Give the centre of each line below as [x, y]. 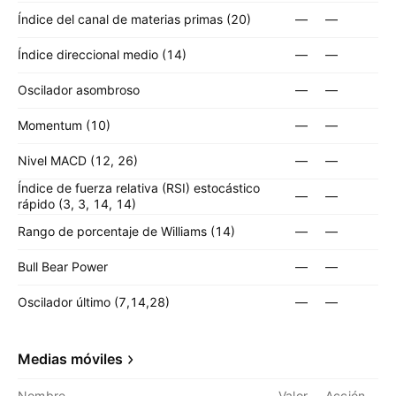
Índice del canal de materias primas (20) [134, 19]
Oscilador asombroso [79, 90]
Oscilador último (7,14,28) [94, 302]
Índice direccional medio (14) [102, 54]
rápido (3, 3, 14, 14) [77, 204]
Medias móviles [70, 359]
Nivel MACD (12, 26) [78, 160]
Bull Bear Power [63, 267]
